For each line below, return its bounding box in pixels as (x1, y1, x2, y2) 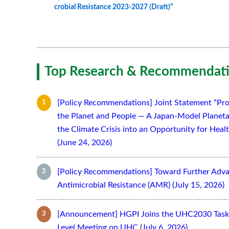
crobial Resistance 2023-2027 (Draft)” (54, 3, 173, 11)
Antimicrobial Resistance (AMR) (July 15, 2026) (57, 180, 224, 189)
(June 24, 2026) (57, 138, 112, 147)
